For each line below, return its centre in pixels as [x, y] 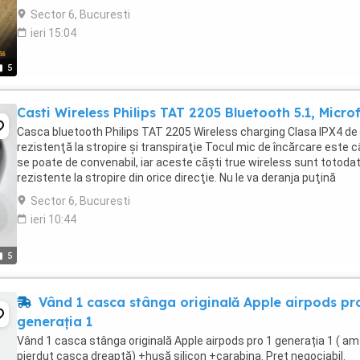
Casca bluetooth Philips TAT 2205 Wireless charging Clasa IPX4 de [187, 132]
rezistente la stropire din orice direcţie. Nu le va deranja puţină [176, 178]
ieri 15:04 [53, 33]
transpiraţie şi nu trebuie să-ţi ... [99, 193]
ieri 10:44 [53, 219]
